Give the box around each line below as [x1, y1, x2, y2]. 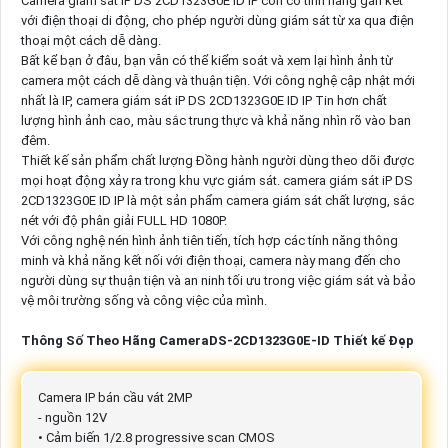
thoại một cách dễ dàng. [20, 32, 161, 48]
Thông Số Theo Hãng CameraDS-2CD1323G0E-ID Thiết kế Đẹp [20, 332, 414, 348]
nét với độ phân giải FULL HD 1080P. [20, 212, 227, 228]
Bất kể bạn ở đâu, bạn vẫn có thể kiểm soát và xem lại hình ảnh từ [20, 52, 393, 68]
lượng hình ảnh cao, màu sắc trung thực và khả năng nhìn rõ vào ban [20, 112, 411, 128]
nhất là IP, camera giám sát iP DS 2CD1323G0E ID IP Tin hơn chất [20, 92, 387, 108]
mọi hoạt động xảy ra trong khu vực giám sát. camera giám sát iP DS [20, 172, 413, 188]
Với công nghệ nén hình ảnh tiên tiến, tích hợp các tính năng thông [20, 232, 398, 248]
